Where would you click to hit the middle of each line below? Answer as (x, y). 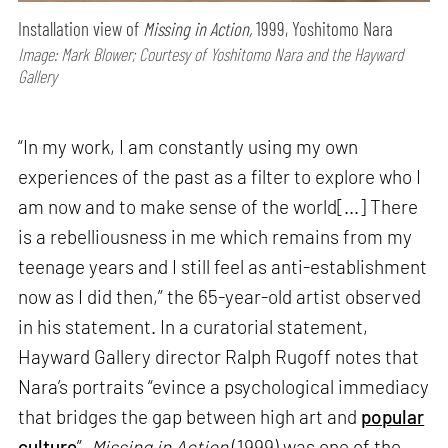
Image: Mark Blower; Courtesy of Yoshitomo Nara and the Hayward (211, 53)
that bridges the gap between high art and (190, 417)
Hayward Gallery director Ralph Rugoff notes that (219, 357)
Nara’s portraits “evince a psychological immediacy (224, 387)
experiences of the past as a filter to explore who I (220, 177)
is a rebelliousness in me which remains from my (215, 237)
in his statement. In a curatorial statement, (193, 327)
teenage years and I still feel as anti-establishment (223, 267)
